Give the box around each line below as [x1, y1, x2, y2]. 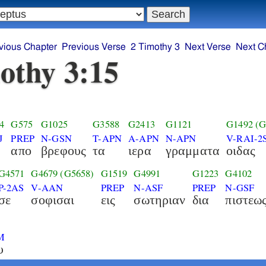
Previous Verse [61, 42, 126, 52]
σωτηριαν [134, 192, 186, 207]
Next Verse [184, 42, 231, 52]
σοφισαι [31, 192, 75, 207]
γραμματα [165, 142, 220, 158]
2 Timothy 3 [130, 42, 180, 52]
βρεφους [41, 142, 87, 158]
